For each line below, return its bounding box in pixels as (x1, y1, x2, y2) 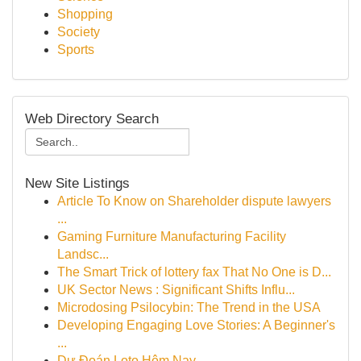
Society (57, 25, 100, 39)
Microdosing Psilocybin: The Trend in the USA (57, 301, 321, 314)
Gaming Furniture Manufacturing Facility (57, 230, 286, 243)
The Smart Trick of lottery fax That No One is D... (57, 265, 331, 279)
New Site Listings (25, 175, 130, 191)
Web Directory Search (25, 110, 159, 127)
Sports (57, 43, 94, 56)
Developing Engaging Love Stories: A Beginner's (57, 318, 335, 332)
